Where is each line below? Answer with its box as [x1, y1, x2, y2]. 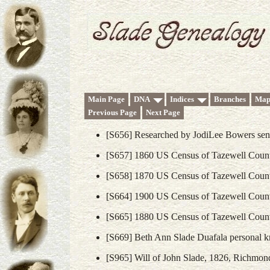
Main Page [88, 95, 125, 104]
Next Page [146, 108, 180, 117]
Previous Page [88, 108, 137, 117]
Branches [214, 95, 246, 104]
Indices [170, 95, 194, 104]
